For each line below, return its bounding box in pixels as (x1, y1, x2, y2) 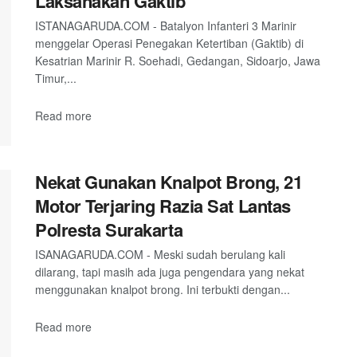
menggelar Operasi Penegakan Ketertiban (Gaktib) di (35, 35, 304, 52)
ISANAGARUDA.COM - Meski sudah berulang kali (35, 246, 285, 263)
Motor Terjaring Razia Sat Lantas (35, 193, 291, 219)
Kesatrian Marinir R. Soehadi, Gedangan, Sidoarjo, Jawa (35, 53, 320, 69)
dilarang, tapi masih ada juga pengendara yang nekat (35, 264, 304, 280)
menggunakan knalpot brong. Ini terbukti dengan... (35, 281, 290, 298)
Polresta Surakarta (35, 217, 183, 243)
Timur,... (35, 70, 76, 87)
